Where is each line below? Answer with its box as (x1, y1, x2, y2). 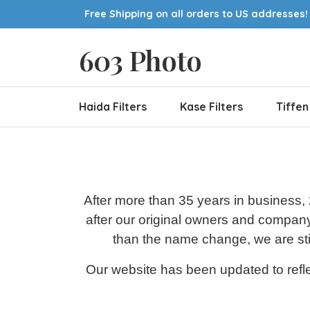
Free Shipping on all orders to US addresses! (84, 8, 308, 20)
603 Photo (79, 42, 201, 78)
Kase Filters (180, 100, 243, 113)
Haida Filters (79, 100, 147, 113)
